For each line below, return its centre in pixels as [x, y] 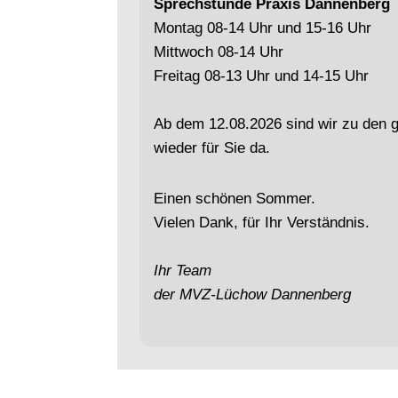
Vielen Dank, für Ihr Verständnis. [262, 223]
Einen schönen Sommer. [235, 199]
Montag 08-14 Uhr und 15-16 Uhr [263, 28]
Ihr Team [183, 271]
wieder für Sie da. [212, 148]
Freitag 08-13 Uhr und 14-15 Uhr [261, 76]
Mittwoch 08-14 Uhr [219, 52]
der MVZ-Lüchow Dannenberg [252, 295]
